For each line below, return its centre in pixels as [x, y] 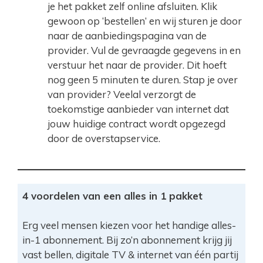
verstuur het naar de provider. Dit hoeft [137, 65]
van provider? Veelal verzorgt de [122, 94]
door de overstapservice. [104, 138]
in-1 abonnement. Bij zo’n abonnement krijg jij [127, 240]
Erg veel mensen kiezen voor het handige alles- [129, 225]
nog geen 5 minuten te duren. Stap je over [143, 79]
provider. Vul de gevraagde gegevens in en [144, 50]
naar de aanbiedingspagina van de [127, 35]
